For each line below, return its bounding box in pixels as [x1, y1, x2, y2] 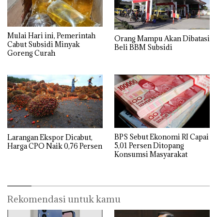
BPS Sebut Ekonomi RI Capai [114, 132, 209, 141]
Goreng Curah [7, 48, 55, 58]
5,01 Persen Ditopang [114, 140, 184, 150]
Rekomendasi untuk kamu [7, 193, 121, 205]
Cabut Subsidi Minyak [7, 39, 80, 49]
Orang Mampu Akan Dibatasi [114, 33, 210, 43]
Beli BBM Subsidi [114, 42, 172, 52]
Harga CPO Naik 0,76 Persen [7, 141, 102, 151]
